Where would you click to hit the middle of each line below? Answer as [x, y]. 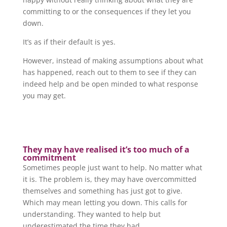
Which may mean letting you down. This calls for [105, 202]
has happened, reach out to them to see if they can [109, 72]
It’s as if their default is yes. [69, 42]
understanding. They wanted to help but [91, 214]
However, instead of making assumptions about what [113, 60]
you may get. [44, 95]
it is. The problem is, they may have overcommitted [109, 179]
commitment [49, 157]
